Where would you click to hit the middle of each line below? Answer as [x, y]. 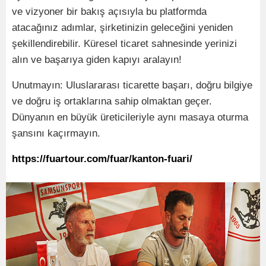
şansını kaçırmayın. [56, 133]
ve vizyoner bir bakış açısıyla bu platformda [109, 11]
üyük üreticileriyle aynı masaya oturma [162, 117]
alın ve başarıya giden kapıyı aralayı [93, 59]
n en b [62, 117]
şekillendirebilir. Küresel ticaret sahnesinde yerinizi [124, 43]
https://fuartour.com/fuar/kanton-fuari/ [102, 159]
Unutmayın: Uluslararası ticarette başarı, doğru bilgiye [132, 85]
